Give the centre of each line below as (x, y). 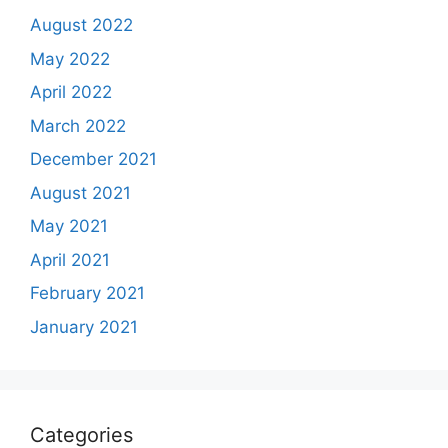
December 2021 (93, 159)
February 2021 (87, 293)
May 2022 (70, 58)
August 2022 (81, 25)
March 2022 (78, 125)
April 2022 (71, 92)
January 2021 (84, 326)
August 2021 (80, 192)
